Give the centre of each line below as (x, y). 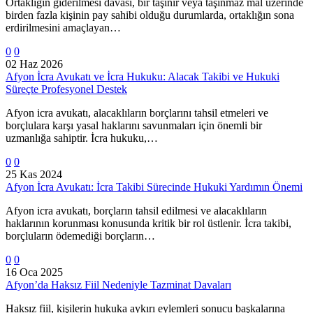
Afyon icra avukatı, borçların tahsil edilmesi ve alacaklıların (136, 210)
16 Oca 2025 (34, 272)
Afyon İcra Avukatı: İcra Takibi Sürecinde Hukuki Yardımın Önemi (154, 187)
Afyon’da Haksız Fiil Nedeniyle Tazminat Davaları (118, 284)
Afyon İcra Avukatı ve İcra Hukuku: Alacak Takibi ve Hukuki (143, 76)
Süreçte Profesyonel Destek (66, 89)
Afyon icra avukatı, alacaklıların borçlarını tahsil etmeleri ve (137, 112)
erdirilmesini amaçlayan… (63, 27)
